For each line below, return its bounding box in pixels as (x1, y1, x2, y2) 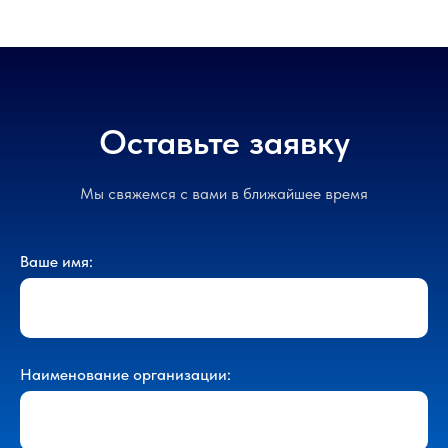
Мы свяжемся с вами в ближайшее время (80, 183, 368, 203)
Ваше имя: (20, 251, 93, 271)
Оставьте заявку (98, 121, 350, 162)
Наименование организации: (20, 364, 231, 384)
